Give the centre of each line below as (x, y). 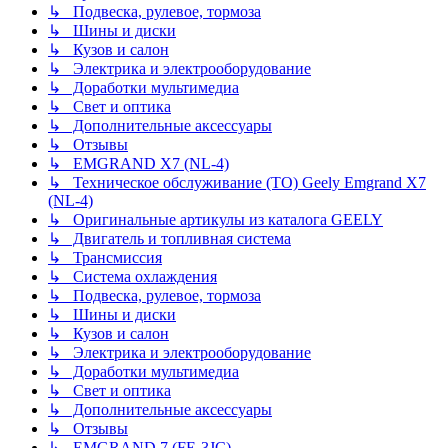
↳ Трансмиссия (105, 257)
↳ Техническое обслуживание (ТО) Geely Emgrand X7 (237, 182)
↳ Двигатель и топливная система (169, 238)
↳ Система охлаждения (132, 276)
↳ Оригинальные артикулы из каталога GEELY (215, 219)
